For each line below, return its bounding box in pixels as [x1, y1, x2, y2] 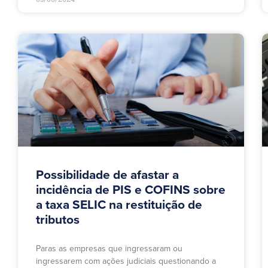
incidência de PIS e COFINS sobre [36, 182, 226, 198]
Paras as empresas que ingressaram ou [36, 243, 182, 254]
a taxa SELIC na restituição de [36, 197, 202, 213]
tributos [36, 212, 80, 228]
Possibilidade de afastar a [36, 167, 179, 183]
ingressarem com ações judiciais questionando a [36, 256, 216, 267]
